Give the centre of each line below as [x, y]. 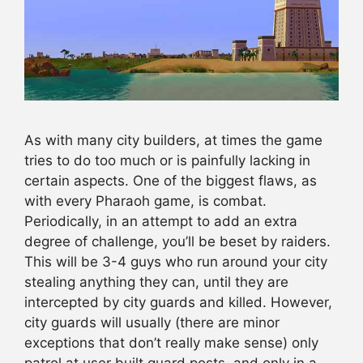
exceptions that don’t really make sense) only [171, 343]
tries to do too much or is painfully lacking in [167, 161]
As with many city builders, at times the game [173, 141]
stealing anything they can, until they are [156, 282]
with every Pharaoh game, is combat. [145, 201]
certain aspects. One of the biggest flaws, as [171, 181]
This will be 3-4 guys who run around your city [176, 262]
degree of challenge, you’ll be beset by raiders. [177, 242]
